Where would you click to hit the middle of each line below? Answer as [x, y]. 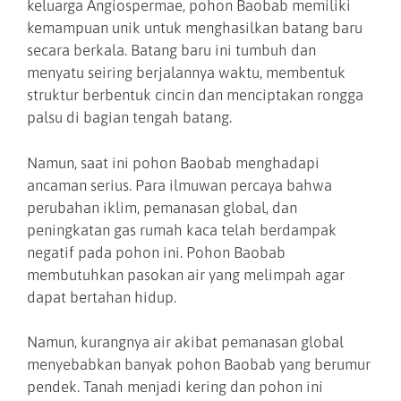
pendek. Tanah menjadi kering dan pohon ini [175, 387]
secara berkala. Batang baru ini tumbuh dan [171, 51]
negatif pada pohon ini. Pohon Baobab [156, 252]
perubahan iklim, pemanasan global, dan [162, 207]
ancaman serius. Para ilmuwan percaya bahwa [179, 185]
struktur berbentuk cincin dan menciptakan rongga [195, 95]
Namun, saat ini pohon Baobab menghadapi [173, 162]
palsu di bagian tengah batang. [129, 118]
